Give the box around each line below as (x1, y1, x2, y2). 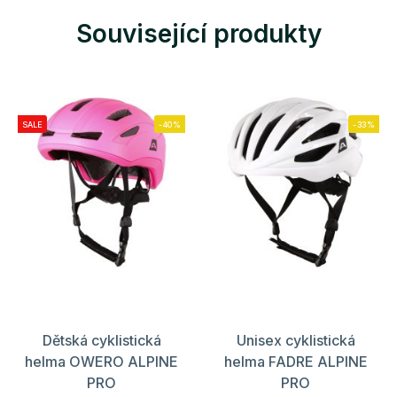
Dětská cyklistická (42, 331, 161, 349)
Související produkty (75, 18, 322, 49)
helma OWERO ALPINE (25, 352, 178, 370)
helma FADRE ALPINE (223, 352, 368, 370)
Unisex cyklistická (236, 331, 355, 349)
